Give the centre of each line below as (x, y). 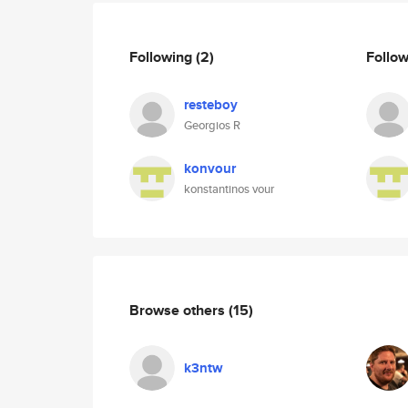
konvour (210, 168)
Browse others (179, 310)
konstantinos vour (229, 189)
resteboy (211, 105)
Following (163, 56)
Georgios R (212, 125)
